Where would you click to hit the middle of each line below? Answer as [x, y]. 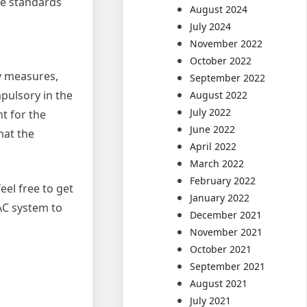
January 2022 [220, 197]
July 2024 [211, 26]
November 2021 [226, 232]
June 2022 [213, 129]
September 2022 [228, 77]
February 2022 [223, 180]
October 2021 [221, 249]
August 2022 [219, 95]
